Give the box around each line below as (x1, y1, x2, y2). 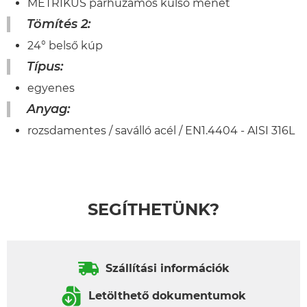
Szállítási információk (105, 262, 230, 275)
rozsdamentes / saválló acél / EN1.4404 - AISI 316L (27, 124, 295, 138)
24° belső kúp (27, 39, 103, 53)
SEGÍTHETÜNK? (88, 199, 219, 220)
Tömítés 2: (27, 16, 90, 32)
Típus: (27, 59, 63, 75)
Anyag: (27, 101, 70, 117)
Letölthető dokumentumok (88, 289, 246, 303)
